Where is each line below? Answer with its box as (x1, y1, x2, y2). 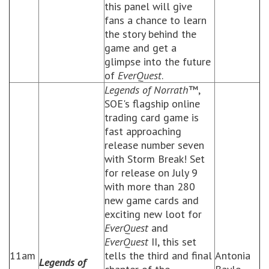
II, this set (148, 235, 196, 249)
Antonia (215, 249, 250, 262)
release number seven (104, 138, 204, 152)
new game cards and (104, 193, 199, 207)
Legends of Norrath (104, 83, 189, 97)
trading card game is (104, 110, 199, 124)
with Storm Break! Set (104, 152, 205, 166)
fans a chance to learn (104, 13, 207, 27)
